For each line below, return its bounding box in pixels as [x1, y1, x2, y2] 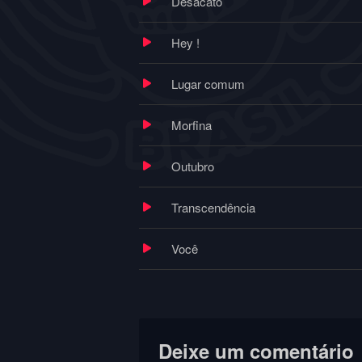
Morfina [170, 116, 212, 134]
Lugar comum [170, 75, 245, 93]
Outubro [170, 158, 214, 175]
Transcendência [170, 199, 255, 217]
